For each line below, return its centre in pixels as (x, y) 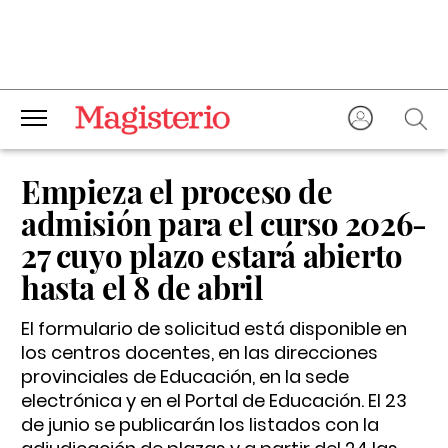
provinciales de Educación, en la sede (185, 376)
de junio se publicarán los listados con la (200, 424)
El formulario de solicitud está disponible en (214, 328)
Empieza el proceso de (177, 191)
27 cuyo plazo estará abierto (212, 255)
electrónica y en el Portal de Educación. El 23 (214, 400)
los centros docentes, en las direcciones (199, 352)
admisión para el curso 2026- (224, 223)
